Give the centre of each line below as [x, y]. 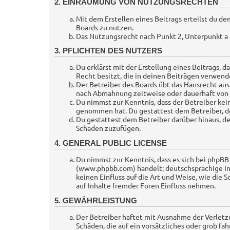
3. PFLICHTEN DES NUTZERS [108, 51]
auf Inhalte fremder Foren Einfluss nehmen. [146, 186]
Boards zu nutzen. [105, 27]
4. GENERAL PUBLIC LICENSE [111, 143]
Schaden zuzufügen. [108, 128]
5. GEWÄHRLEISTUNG [96, 200]
